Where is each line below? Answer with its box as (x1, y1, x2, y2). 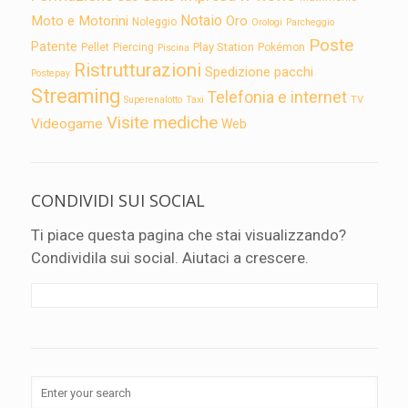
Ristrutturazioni (73, 58, 201, 81)
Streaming (30, 84, 120, 107)
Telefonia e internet (207, 87, 347, 107)
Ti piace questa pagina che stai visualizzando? (30, 225, 346, 244)
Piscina (157, 41, 189, 54)
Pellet (80, 40, 109, 54)
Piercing (112, 40, 154, 54)
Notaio (179, 11, 222, 29)
